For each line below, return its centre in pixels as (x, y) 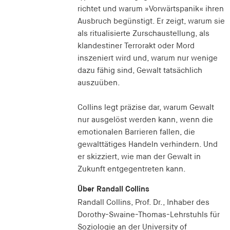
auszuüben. (99, 83)
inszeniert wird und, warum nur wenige (147, 58)
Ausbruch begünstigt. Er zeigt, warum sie (151, 21)
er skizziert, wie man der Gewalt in (139, 157)
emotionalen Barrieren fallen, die (136, 132)
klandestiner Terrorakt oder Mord (136, 46)
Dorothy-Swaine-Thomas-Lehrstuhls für (148, 215)
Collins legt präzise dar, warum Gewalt (146, 107)
